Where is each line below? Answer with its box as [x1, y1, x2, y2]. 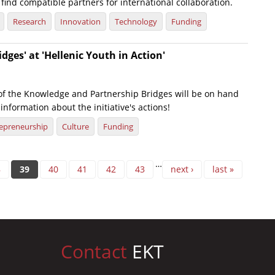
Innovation [60, 16, 101, 28]
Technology [115, 16, 157, 28]
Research [13, 16, 46, 28]
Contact [61, 239, 127, 265]
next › [171, 163, 193, 176]
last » [212, 163, 234, 176]
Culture [62, 121, 89, 133]
